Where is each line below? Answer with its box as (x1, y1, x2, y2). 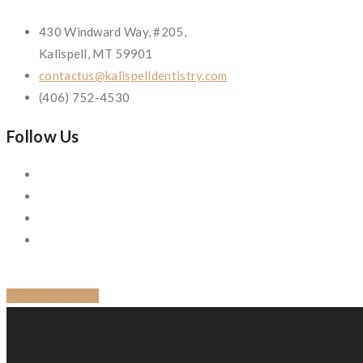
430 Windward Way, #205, (39, 23, 186, 39)
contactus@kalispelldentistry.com (39, 67, 228, 83)
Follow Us (6, 126, 79, 146)
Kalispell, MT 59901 (39, 45, 153, 61)
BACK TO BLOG (6, 288, 99, 303)
